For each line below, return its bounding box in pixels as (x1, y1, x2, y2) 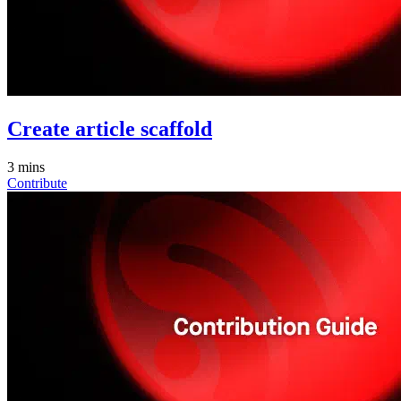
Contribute (7, 175, 67, 191)
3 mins (7, 158, 45, 175)
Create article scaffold (7, 117, 212, 141)
